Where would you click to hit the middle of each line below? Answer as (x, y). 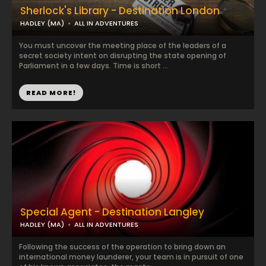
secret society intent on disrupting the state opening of (123, 56)
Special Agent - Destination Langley (112, 212)
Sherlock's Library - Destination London (120, 11)
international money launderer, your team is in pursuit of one (131, 257)
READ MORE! (51, 93)
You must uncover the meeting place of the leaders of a (123, 45)
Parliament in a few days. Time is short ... (94, 66)
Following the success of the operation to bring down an (122, 247)
